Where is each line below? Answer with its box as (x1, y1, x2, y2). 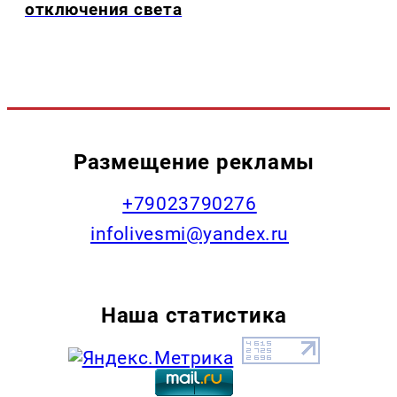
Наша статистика (101, 302, 287, 329)
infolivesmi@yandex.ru (90, 223, 290, 245)
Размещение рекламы (73, 149, 315, 175)
